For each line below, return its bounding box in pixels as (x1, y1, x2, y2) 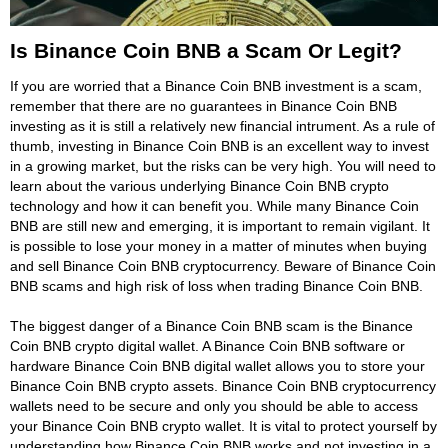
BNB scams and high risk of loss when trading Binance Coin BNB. (10, 277, 423, 294)
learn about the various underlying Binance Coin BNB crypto (10, 177, 389, 194)
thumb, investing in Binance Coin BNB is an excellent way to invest (10, 137, 429, 154)
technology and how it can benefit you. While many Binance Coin (10, 197, 419, 214)
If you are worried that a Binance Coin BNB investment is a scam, (10, 77, 422, 94)
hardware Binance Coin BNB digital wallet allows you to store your (10, 357, 425, 374)
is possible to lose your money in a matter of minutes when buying (10, 237, 427, 254)
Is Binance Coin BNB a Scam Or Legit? (10, 38, 402, 62)
